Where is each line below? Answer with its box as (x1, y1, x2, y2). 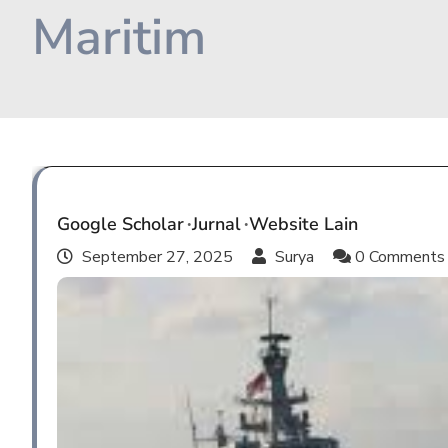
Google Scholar (57, 212, 184, 236)
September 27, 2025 (82, 246, 233, 268)
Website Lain (249, 212, 358, 236)
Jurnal (192, 212, 241, 236)
